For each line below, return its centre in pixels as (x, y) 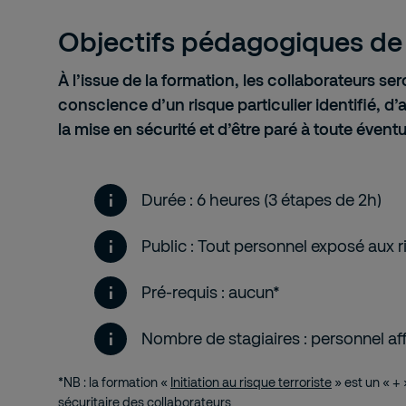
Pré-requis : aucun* (211, 292)
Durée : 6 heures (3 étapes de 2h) (261, 199)
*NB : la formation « (113, 382)
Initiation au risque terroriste (251, 382)
